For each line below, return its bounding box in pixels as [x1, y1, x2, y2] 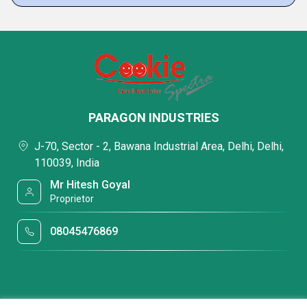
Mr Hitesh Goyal [50, 178, 131, 191]
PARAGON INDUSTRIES [88, 110, 219, 125]
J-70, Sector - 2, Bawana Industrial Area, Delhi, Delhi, [34, 140, 284, 153]
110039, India [34, 156, 99, 169]
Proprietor [50, 193, 95, 204]
